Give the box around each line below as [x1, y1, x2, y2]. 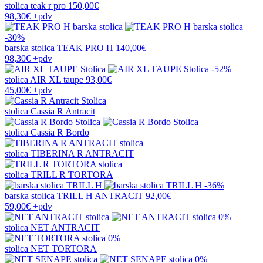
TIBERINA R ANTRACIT [31, 148, 134, 159]
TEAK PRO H [57, 42, 113, 53]
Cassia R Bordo [31, 127, 89, 137]
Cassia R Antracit [31, 106, 95, 116]
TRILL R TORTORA [31, 169, 113, 180]
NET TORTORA [31, 243, 97, 254]
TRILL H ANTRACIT [57, 190, 143, 201]
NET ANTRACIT [31, 222, 100, 232]
